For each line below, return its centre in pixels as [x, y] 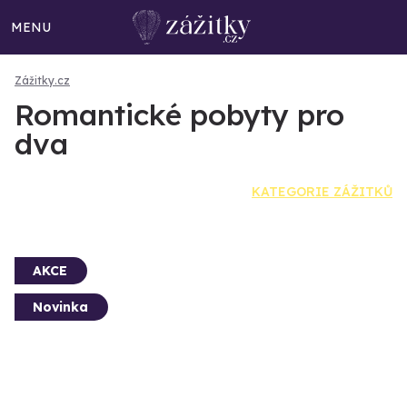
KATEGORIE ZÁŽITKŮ [322, 192]
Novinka [60, 307]
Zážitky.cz [42, 80]
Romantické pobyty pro [179, 114]
